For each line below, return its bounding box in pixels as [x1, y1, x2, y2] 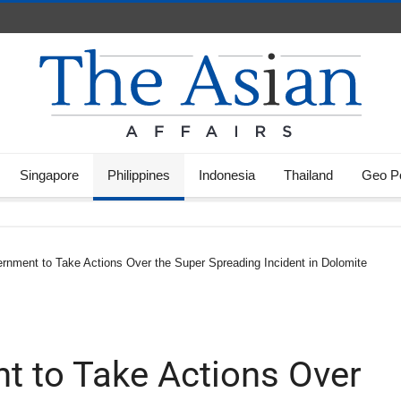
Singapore [20, 167, 79, 183]
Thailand [284, 167, 333, 183]
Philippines [107, 167, 170, 183]
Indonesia [199, 167, 255, 183]
